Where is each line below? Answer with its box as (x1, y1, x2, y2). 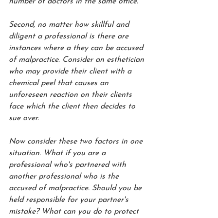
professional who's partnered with (9, 161, 128, 169)
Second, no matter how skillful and (9, 21, 131, 29)
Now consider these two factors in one (9, 138, 145, 146)
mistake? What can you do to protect (9, 208, 141, 216)
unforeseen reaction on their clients (9, 91, 134, 99)
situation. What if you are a (9, 149, 108, 158)
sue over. (9, 114, 39, 123)
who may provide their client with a (9, 68, 134, 76)
